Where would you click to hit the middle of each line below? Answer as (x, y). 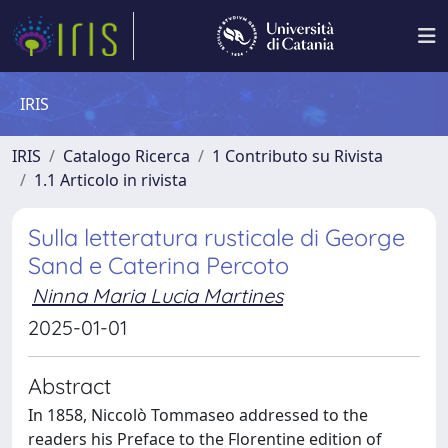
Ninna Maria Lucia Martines (157, 295)
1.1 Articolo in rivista (110, 180)
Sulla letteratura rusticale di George (216, 237)
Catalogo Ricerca (126, 156)
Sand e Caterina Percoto (158, 265)
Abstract (69, 385)
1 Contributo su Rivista (297, 156)
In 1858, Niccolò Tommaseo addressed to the (198, 415)
